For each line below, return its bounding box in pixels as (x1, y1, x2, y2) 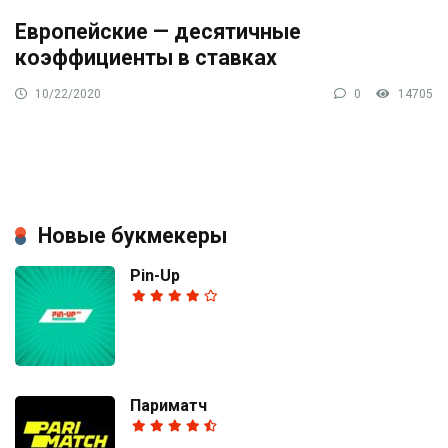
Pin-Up (130, 266, 180, 286)
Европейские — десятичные (15, 19, 301, 45)
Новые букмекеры (38, 223, 227, 249)
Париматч (130, 396, 207, 416)
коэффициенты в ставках (15, 45, 277, 71)
